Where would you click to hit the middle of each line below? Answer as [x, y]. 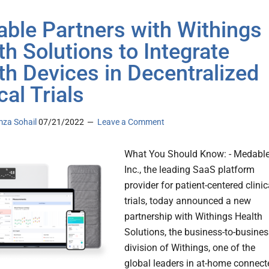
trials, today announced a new [188, 201]
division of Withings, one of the [190, 248]
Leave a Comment [131, 122]
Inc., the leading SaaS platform [189, 170]
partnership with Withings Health [193, 217]
